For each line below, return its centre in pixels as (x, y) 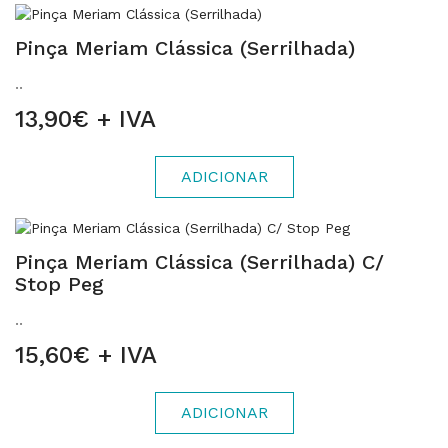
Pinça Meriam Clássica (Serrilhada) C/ (199, 262)
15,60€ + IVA (86, 355)
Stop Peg (59, 284)
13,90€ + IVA (85, 119)
